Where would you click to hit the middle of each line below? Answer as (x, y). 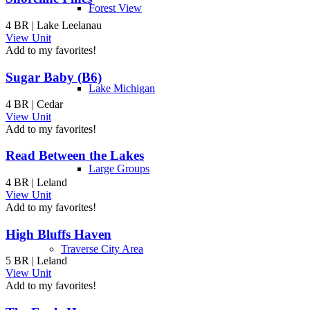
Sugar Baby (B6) (54, 77)
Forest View (115, 8)
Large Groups (119, 168)
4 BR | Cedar (34, 104)
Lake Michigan (122, 88)
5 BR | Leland (36, 261)
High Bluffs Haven (58, 234)
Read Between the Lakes (75, 156)
